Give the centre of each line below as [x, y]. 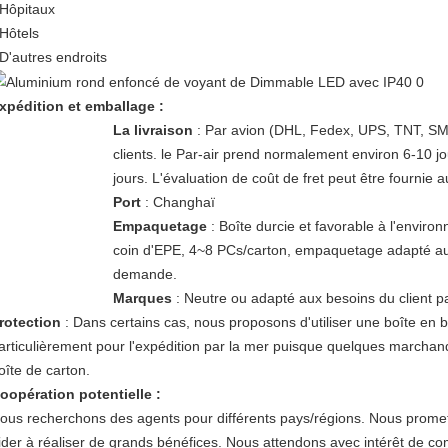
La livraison [152, 130]
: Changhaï [177, 202]
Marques [142, 298]
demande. [144, 274]
